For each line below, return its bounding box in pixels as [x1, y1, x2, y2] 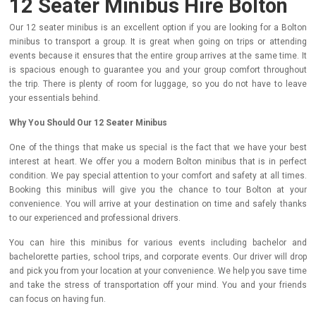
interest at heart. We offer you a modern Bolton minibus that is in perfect [9, 157, 307, 166]
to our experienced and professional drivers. [9, 213, 181, 223]
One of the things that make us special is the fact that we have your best [9, 142, 307, 152]
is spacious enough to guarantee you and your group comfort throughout [9, 65, 307, 75]
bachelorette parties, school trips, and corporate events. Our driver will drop [9, 252, 307, 262]
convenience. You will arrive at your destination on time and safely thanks [9, 199, 307, 209]
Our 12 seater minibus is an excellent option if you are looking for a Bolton [9, 23, 307, 32]
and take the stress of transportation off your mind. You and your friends [9, 280, 307, 290]
